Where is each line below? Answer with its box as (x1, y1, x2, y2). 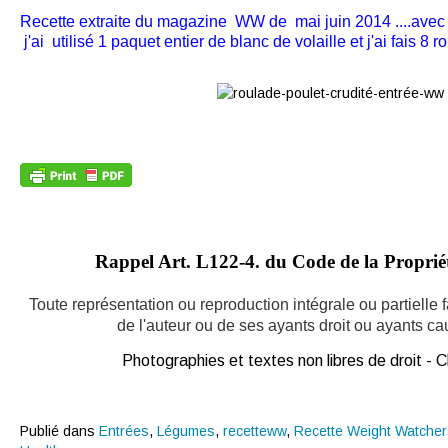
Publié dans (20, 423, 95, 440)
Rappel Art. (94, 251, 191, 273)
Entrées (99, 423, 149, 440)
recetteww (223, 423, 286, 440)
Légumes (157, 423, 215, 440)
